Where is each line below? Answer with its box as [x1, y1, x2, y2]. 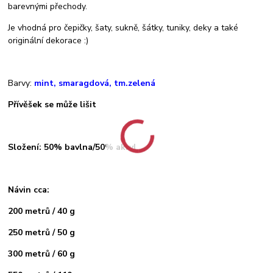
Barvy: [8, 77, 35, 89]
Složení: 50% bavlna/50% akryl [8, 141, 137, 153]
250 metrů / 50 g [8, 226, 76, 238]
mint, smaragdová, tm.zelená [34, 77, 156, 89]
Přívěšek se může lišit [8, 98, 97, 110]
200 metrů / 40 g [8, 205, 76, 217]
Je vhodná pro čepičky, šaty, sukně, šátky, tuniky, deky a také [8, 21, 239, 34]
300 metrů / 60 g [8, 247, 76, 260]
